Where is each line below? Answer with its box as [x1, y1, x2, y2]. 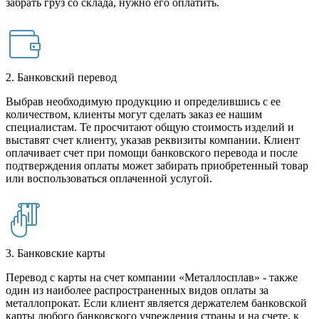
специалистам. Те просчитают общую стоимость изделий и [6, 121, 294, 134]
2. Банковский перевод [6, 71, 117, 84]
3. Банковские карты [6, 247, 105, 260]
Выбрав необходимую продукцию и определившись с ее [6, 95, 281, 108]
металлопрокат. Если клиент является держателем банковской [6, 297, 307, 310]
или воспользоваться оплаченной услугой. [6, 172, 212, 185]
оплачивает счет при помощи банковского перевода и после [6, 147, 298, 159]
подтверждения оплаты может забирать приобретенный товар [6, 159, 308, 172]
